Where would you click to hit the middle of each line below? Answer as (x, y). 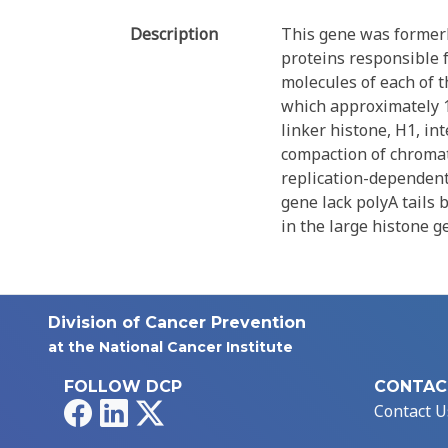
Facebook (126, 410)
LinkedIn (160, 410)
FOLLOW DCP (123, 387)
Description (174, 34)
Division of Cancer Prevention (177, 323)
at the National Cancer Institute (170, 347)
